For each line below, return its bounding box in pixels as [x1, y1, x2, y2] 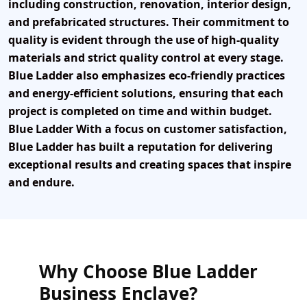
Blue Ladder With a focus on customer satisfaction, [8, 121, 287, 137]
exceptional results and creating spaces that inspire [8, 157, 291, 173]
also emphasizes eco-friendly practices [73, 68, 285, 84]
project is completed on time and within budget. [8, 103, 272, 119]
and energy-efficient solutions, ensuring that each [8, 86, 284, 101]
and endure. [8, 175, 75, 191]
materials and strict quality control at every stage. [8, 50, 284, 66]
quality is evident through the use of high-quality [8, 32, 279, 48]
